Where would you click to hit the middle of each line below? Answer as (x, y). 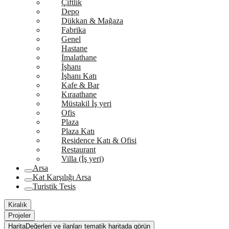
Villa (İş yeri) (83, 159)
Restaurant (78, 150)
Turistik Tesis (54, 186)
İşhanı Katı (79, 76)
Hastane (74, 48)
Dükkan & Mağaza (92, 21)
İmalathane (79, 58)
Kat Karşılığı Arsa (62, 177)
